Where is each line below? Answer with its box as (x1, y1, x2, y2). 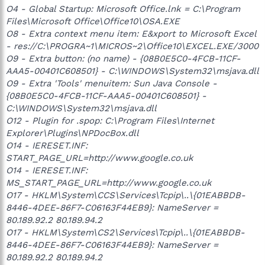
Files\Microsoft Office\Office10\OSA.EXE (6, 15, 180, 27)
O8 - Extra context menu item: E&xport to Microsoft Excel (6, 28, 256, 39)
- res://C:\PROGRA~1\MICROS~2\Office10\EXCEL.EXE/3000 (6, 40, 258, 51)
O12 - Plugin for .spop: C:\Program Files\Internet (6, 115, 214, 126)
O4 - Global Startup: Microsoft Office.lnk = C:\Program (6, 3, 240, 14)
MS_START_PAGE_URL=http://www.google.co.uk (6, 177, 212, 188)
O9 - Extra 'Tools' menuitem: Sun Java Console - (6, 77, 217, 89)
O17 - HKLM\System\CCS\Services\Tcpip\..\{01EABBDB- (6, 189, 245, 201)
